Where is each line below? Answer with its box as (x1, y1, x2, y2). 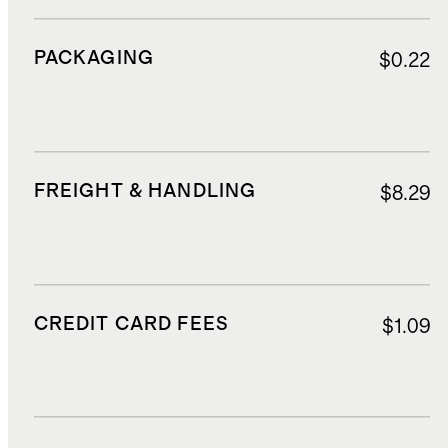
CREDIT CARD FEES (33, 314, 230, 334)
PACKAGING (33, 48, 154, 68)
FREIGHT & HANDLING (33, 181, 257, 201)
